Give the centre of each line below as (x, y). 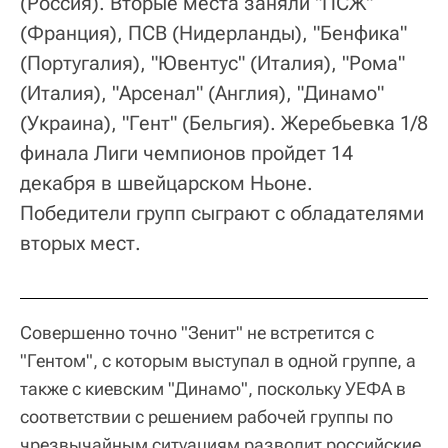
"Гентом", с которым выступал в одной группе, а (218, 361)
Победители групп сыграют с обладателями (222, 213)
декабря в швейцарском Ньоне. (166, 183)
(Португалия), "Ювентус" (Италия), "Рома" (212, 63)
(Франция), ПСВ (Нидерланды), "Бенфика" (213, 33)
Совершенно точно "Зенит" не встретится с (197, 333)
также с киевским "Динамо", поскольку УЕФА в (213, 389)
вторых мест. (80, 243)
